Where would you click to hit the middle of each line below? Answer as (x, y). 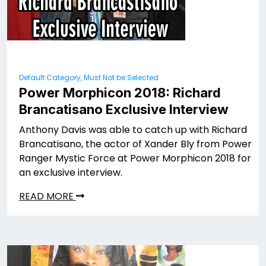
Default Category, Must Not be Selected (89, 77)
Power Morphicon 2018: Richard (120, 93)
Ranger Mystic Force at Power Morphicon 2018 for (135, 158)
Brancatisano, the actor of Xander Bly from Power (135, 144)
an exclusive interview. (71, 172)
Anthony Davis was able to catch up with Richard (133, 130)
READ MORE (47, 196)
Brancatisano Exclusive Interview (124, 109)
